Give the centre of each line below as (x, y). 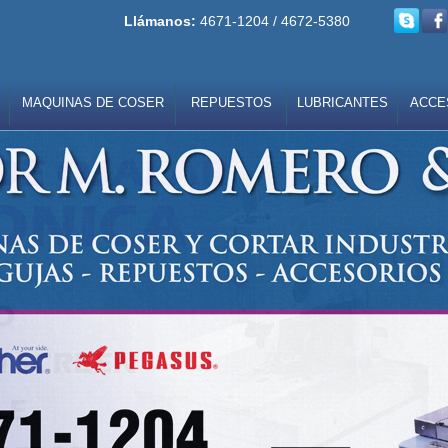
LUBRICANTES (342, 102)
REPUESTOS (231, 102)
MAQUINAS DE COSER (92, 102)
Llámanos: (162, 21)
